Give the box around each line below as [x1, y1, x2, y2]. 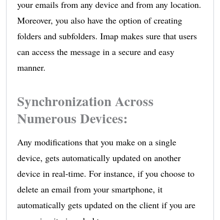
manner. [17, 61, 46, 73]
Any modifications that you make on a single [17, 136, 176, 148]
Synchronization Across [17, 91, 154, 110]
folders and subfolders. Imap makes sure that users [17, 29, 197, 42]
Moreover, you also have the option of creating [17, 14, 182, 26]
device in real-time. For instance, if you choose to [17, 167, 194, 179]
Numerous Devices [17, 108, 123, 128]
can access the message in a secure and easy [17, 45, 174, 57]
